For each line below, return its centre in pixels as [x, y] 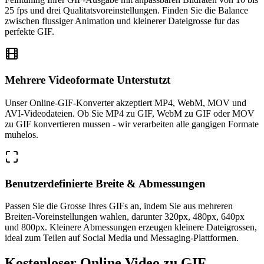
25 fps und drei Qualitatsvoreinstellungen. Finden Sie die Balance [126, 10]
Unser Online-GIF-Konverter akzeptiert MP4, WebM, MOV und [126, 103]
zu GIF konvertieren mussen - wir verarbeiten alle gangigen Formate [132, 124]
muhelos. [22, 134]
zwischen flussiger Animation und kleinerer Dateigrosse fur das [122, 21]
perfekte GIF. [29, 31]
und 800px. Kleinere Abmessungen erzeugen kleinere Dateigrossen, [131, 227]
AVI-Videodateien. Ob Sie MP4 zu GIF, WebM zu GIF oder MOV [130, 113]
